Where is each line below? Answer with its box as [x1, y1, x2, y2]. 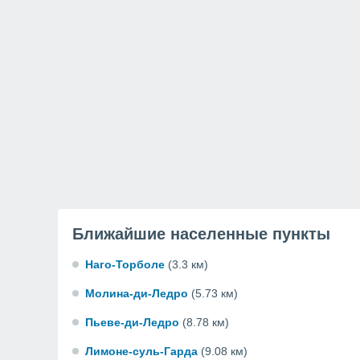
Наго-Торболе [85, 258, 165, 271]
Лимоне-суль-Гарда [85, 345, 198, 358]
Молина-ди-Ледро [85, 287, 188, 300]
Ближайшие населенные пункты [72, 225, 330, 243]
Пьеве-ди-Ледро [85, 316, 179, 329]
